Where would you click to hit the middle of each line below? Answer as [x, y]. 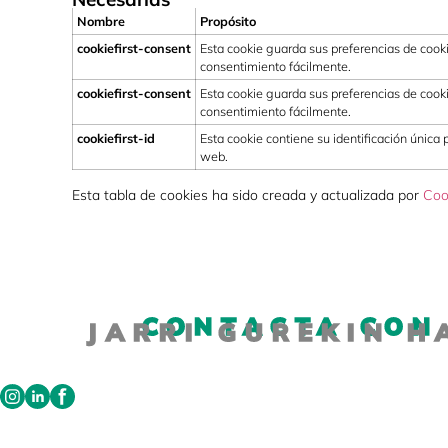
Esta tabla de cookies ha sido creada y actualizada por [247, 195]
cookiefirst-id [116, 138]
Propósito [228, 21]
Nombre [101, 21]
